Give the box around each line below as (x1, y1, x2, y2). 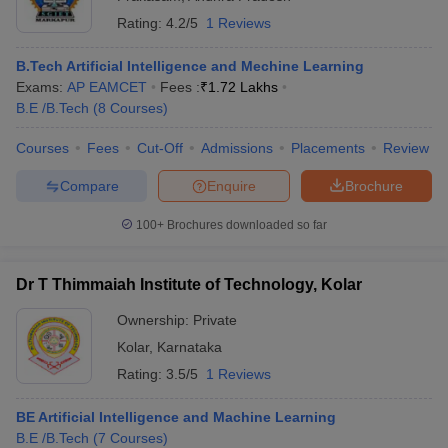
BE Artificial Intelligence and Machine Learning (16, 409, 336, 425)
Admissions (201, 140, 273, 156)
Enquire (207, 177, 256, 194)
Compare (59, 177, 119, 194)
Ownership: (117, 312, 193, 328)
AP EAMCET (67, 79, 147, 95)
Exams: (16, 79, 67, 95)
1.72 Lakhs (208, 79, 278, 95)
